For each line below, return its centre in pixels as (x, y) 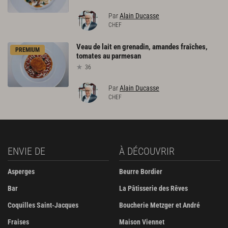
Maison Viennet (141, 222)
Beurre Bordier (140, 172)
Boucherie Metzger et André (159, 205)
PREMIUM (27, 50)
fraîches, (194, 47)
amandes (166, 47)
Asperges (21, 172)
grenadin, (136, 47)
